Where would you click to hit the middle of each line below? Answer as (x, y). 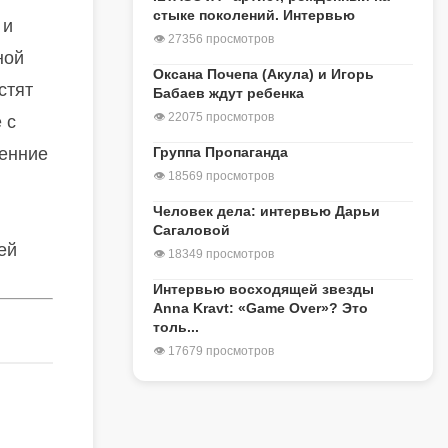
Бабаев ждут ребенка (228, 93)
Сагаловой (191, 230)
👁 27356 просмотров (213, 39)
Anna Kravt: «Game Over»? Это (260, 308)
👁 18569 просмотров (213, 176)
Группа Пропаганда (220, 152)
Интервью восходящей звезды (263, 289)
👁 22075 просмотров (213, 117)
